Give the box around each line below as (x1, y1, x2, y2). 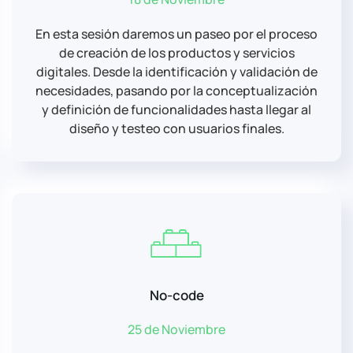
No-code (149, 285, 204, 304)
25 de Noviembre (128, 320, 225, 338)
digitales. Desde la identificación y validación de (35, 62, 318, 80)
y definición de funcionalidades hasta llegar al (42, 100, 311, 118)
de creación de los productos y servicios (58, 43, 295, 61)
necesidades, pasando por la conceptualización (35, 81, 318, 99)
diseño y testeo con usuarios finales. (69, 119, 284, 137)
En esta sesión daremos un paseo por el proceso (35, 24, 318, 43)
